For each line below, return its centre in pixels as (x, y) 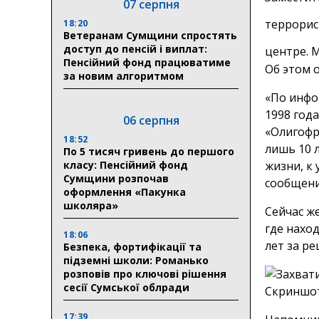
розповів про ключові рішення (145, 273)
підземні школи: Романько (136, 260)
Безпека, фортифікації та (132, 246)
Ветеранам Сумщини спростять (150, 35)
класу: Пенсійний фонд (126, 164)
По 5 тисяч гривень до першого (149, 151)
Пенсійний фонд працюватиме (147, 62)
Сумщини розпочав (116, 178)
